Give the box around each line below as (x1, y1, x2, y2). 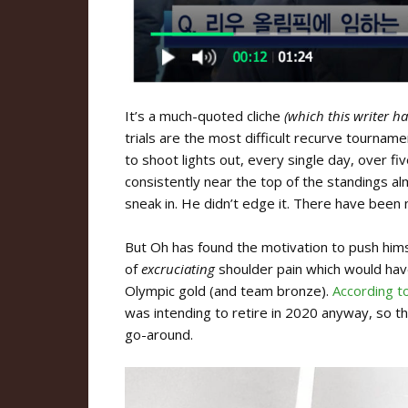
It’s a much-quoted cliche (125, 106, 284, 125)
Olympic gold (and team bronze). (125, 280, 332, 300)
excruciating (141, 259, 215, 278)
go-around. (125, 324, 193, 343)
